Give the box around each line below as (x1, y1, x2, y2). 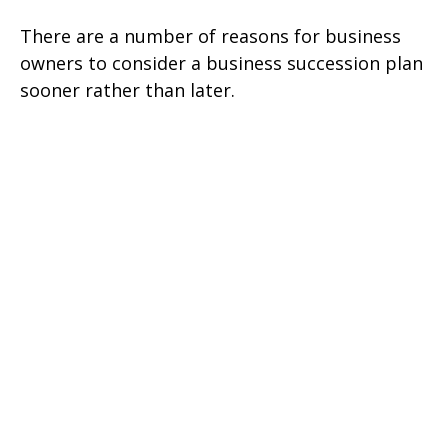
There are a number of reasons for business (20, 24, 401, 49)
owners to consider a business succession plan (20, 51, 423, 76)
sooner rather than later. (20, 78, 235, 103)
